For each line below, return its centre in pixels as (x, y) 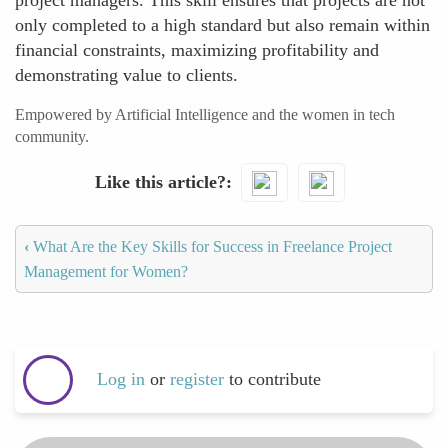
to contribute (275, 379)
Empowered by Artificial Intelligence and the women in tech (205, 114)
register (199, 379)
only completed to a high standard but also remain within (222, 25)
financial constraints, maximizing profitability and (197, 50)
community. (52, 136)
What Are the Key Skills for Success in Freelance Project (210, 246)
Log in (121, 379)
